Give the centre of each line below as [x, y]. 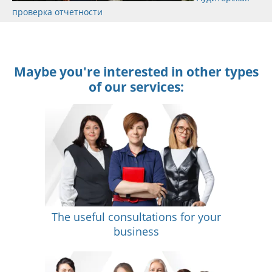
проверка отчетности [57, 12]
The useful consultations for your [136, 217]
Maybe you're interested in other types [136, 72]
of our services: [136, 87]
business [136, 232]
